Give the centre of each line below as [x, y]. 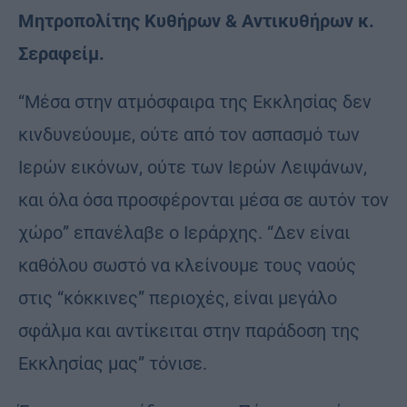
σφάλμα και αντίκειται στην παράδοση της [189, 330]
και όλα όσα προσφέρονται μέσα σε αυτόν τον [203, 199]
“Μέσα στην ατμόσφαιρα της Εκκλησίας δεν [195, 101]
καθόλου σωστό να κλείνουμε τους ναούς [187, 265]
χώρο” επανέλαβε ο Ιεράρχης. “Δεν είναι [184, 232]
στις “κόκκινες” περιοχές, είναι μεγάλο [178, 298]
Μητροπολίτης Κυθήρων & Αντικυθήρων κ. [196, 20]
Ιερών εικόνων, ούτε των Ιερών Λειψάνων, [193, 167]
